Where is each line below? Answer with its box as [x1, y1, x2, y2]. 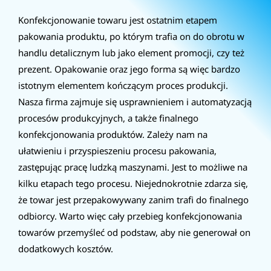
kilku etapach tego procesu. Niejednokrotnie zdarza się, [18, 177, 248, 189]
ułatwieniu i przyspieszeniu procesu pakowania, [18, 144, 217, 157]
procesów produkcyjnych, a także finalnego [18, 111, 198, 124]
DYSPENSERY [39, 72, 91, 84]
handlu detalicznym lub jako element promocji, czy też [18, 46, 244, 59]
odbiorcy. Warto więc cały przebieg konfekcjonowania [18, 209, 242, 222]
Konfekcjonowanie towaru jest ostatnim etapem [18, 13, 217, 26]
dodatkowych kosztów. [18, 242, 113, 255]
